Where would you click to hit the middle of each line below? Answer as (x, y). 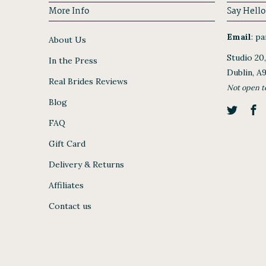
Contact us (70, 206)
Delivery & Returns (86, 165)
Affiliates (66, 186)
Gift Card (67, 144)
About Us (67, 40)
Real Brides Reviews (88, 82)
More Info (69, 12)
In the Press (73, 61)
